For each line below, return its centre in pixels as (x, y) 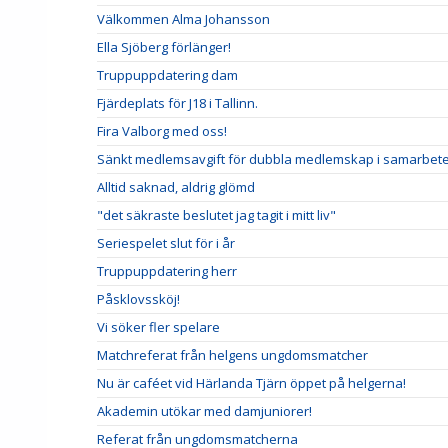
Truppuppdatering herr (167, 270)
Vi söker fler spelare (158, 326)
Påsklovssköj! (138, 298)
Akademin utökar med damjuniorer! (204, 410)
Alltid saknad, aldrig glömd (176, 186)
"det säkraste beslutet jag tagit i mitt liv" (216, 214)
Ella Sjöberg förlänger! (164, 46)
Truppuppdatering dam (167, 74)
